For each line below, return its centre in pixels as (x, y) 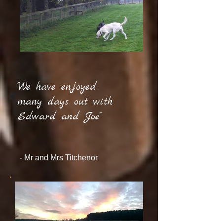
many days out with (65, 102)
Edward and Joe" (70, 117)
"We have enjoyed (57, 87)
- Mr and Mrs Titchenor (58, 158)
